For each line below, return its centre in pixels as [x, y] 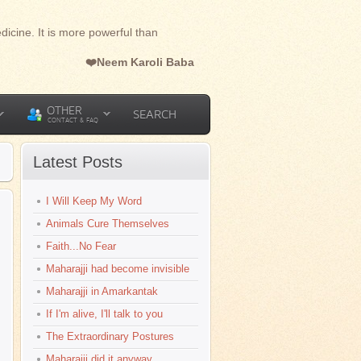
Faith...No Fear [81, 246]
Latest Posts [78, 162]
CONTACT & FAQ [73, 120]
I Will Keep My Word [94, 201]
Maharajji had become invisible [118, 269]
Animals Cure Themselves [108, 224]
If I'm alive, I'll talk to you [104, 314]
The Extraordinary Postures [110, 336]
